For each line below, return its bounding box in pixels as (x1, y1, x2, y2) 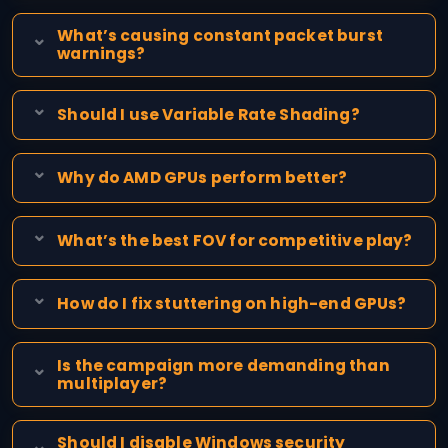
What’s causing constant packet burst (57, 24, 383, 46)
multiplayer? (57, 372, 168, 394)
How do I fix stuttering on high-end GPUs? (57, 293, 407, 315)
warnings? (57, 42, 146, 64)
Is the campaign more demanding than (57, 354, 390, 376)
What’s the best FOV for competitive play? (57, 230, 413, 252)
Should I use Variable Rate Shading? (57, 103, 360, 125)
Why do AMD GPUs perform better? (57, 167, 348, 189)
